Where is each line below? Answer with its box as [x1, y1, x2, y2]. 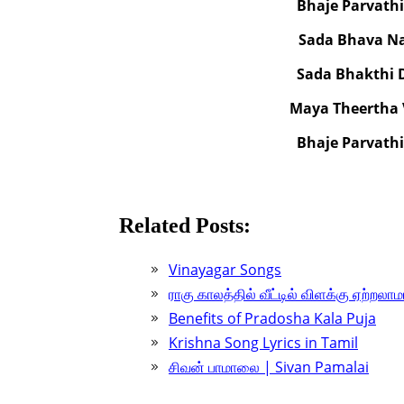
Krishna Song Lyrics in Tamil [169, 332, 358, 353]
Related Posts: [119, 213, 251, 237]
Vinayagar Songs [169, 259, 281, 280]
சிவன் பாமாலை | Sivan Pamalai [169, 356, 369, 377]
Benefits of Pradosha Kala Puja [169, 308, 376, 328]
